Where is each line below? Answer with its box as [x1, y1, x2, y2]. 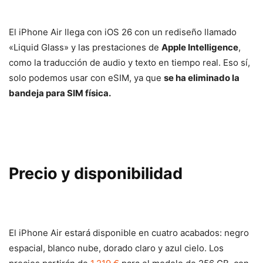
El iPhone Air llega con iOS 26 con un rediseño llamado [9, 26, 237, 38]
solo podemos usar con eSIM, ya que [9, 72, 164, 83]
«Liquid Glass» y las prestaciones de [9, 41, 161, 53]
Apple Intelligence [161, 41, 238, 53]
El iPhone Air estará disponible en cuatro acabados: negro [9, 227, 249, 238]
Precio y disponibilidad [9, 163, 183, 183]
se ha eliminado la [164, 72, 240, 83]
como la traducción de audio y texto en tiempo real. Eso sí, [9, 56, 250, 68]
